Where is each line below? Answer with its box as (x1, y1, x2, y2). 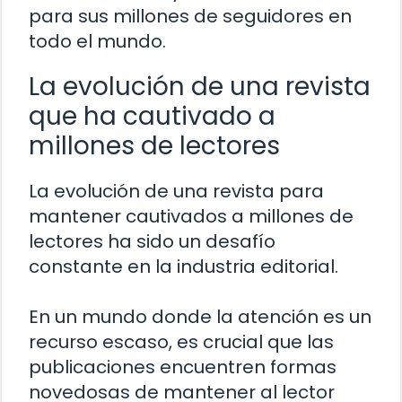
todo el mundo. (29, 29, 166, 55)
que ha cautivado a (29, 99, 275, 135)
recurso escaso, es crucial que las (29, 329, 334, 355)
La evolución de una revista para (29, 179, 324, 205)
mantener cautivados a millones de (29, 204, 354, 230)
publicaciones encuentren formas (29, 354, 336, 380)
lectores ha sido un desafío (29, 229, 275, 255)
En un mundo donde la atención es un (29, 304, 371, 330)
